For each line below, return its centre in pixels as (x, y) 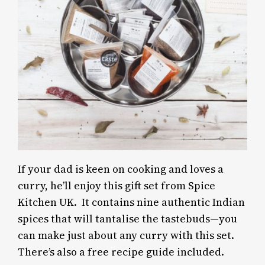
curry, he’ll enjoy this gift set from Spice (117, 185)
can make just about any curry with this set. (126, 235)
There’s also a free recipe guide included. (122, 252)
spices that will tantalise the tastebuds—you (128, 219)
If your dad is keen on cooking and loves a (121, 169)
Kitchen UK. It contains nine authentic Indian (132, 202)
